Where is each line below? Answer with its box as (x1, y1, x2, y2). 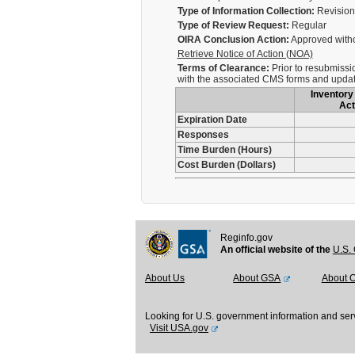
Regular (288, 20, 326, 31)
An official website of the (219, 244, 333, 255)
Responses (177, 129, 229, 140)
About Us (145, 273, 185, 284)
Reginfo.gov (219, 232, 273, 243)
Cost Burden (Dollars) (177, 159, 276, 170)
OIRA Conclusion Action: (177, 34, 289, 45)
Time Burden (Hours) (177, 144, 272, 155)
